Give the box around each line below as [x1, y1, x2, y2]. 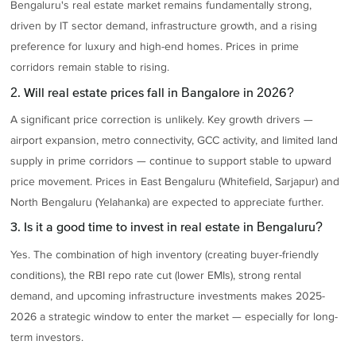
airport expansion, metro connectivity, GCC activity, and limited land [10, 133, 339, 147]
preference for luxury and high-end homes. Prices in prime [10, 40, 300, 54]
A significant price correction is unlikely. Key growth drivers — [10, 113, 314, 126]
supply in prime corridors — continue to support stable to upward [10, 154, 332, 168]
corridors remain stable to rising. [10, 60, 170, 75]
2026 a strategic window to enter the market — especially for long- [10, 309, 339, 323]
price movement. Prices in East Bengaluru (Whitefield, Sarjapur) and [10, 175, 340, 188]
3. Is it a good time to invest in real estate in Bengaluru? [10, 219, 323, 234]
